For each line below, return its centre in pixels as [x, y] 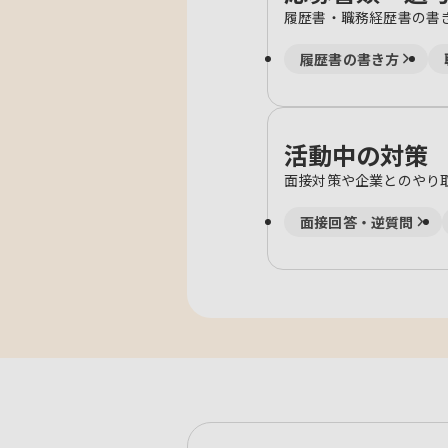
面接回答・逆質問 [357, 221]
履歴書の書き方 [350, 58]
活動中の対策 [356, 154]
